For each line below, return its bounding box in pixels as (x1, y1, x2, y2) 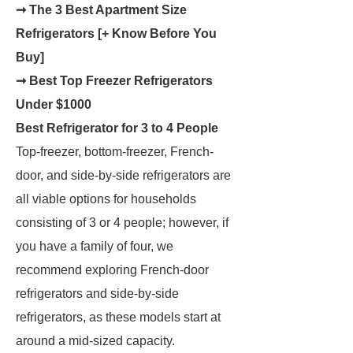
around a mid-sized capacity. (16, 334, 175, 347)
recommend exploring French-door (16, 263, 209, 277)
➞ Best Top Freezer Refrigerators (16, 74, 213, 87)
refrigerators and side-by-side (16, 287, 179, 300)
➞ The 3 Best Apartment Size (16, 3, 187, 17)
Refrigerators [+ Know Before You (16, 27, 217, 40)
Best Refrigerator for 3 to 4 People (16, 121, 218, 135)
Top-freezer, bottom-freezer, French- (16, 145, 214, 158)
